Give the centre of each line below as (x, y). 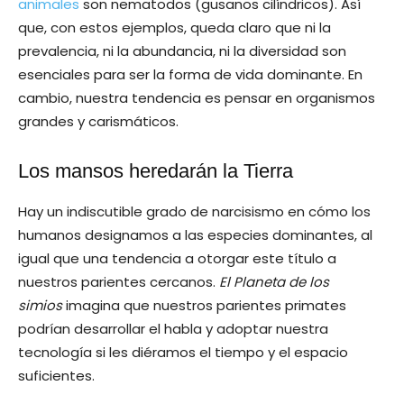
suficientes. (56, 375)
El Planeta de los (274, 281)
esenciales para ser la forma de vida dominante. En (190, 74)
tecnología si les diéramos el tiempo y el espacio (183, 352)
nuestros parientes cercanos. (119, 281)
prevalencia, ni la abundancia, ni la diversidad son (182, 50)
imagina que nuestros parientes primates (204, 305)
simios (40, 305)
